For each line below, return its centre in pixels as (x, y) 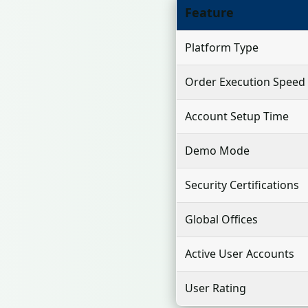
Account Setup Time (237, 116)
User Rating (216, 288)
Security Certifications (242, 185)
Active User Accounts (240, 254)
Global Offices (221, 219)
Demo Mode (217, 151)
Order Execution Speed (245, 82)
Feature (209, 12)
